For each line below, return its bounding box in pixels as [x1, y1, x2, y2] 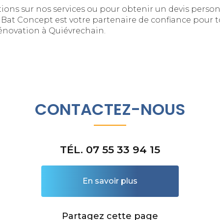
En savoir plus [82, 176, 137, 186]
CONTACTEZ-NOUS [35, 98, 185, 121]
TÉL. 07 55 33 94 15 [60, 143, 160, 156]
